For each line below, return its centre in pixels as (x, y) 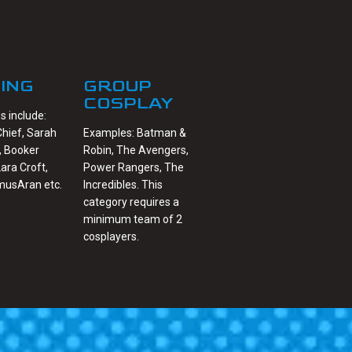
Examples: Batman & (135, 133)
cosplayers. (111, 237)
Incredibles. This (123, 185)
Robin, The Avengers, (136, 150)
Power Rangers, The (134, 168)
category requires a (131, 202)
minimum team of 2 (133, 220)
